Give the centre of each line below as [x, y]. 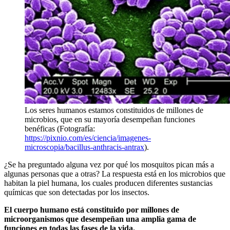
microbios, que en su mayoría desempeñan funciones [110, 119]
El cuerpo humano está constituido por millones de [92, 209]
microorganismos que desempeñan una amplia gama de [100, 219]
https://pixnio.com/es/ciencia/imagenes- [88, 138]
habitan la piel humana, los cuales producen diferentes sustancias [108, 183]
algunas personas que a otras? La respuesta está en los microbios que [115, 174]
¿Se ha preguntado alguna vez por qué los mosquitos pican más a [109, 164]
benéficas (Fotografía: [60, 128]
